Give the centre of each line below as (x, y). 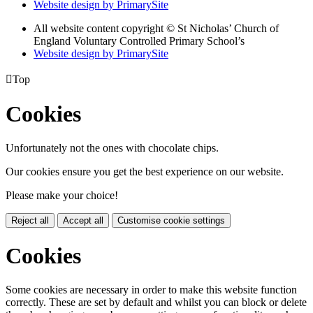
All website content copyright (100, 28)
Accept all (83, 221)
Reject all (30, 221)
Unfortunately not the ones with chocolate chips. (112, 148)
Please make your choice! (62, 196)
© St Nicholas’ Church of (223, 28)
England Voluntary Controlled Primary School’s (139, 41)
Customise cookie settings (171, 221)
